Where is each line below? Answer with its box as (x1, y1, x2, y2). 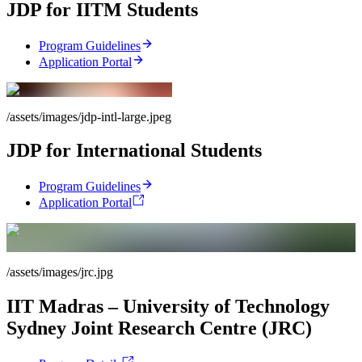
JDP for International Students (6, 140, 262, 162)
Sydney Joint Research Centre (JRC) (6, 318, 312, 339)
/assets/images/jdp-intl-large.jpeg (6, 109, 171, 124)
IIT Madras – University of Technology (6, 296, 330, 318)
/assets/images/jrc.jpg (6, 265, 113, 280)
